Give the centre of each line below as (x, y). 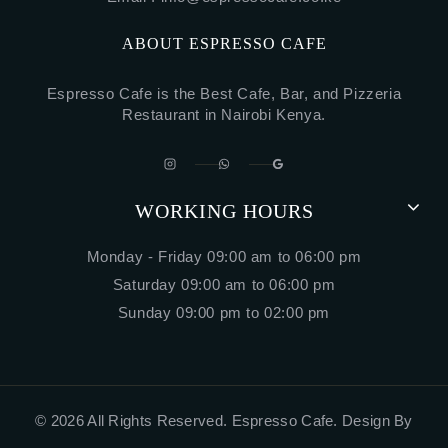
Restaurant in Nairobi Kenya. (224, 115)
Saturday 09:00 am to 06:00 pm (224, 285)
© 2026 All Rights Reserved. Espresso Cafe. (189, 421)
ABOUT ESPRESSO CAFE (224, 44)
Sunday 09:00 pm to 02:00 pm (224, 313)
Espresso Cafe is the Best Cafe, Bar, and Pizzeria (224, 94)
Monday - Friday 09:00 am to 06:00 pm (224, 257)
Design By (377, 421)
